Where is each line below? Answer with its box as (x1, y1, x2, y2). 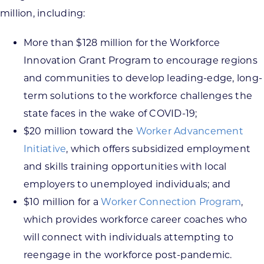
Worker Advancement (136, 125, 243, 137)
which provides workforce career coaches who (24, 213, 247, 225)
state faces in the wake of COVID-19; (24, 107, 197, 119)
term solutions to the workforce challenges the (24, 90, 253, 101)
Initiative (24, 143, 67, 154)
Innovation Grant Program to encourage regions (24, 54, 258, 66)
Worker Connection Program (101, 196, 242, 207)
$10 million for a (24, 196, 101, 207)
